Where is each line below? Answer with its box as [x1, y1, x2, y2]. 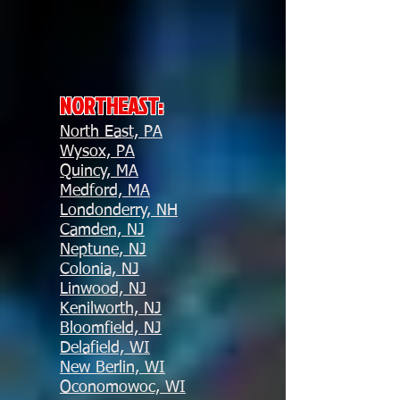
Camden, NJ [60, 222, 145, 238]
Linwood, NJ [60, 281, 146, 297]
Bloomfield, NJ [60, 321, 162, 337]
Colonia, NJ [60, 262, 139, 278]
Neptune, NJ [60, 242, 146, 258]
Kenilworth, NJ [60, 301, 162, 317]
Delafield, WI [60, 340, 150, 356]
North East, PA [60, 124, 162, 140]
